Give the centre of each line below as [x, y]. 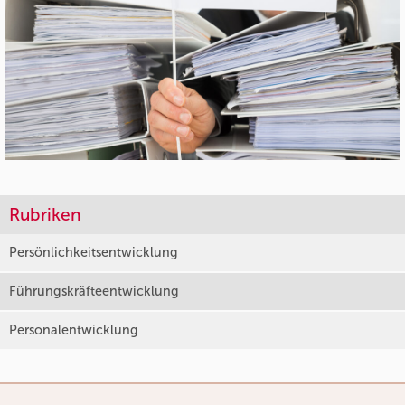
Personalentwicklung [74, 330]
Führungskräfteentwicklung [94, 291]
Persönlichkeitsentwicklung [94, 252]
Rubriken [45, 214]
